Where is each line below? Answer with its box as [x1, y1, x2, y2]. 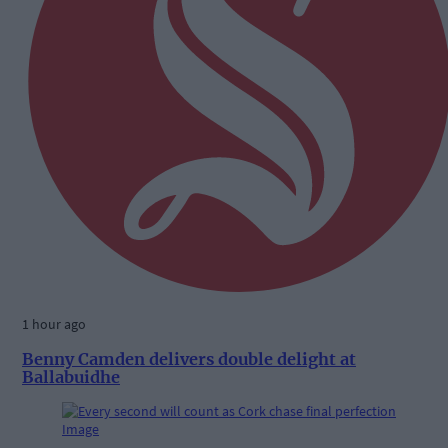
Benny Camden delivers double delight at [22, 348, 356, 369]
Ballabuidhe [22, 366, 120, 387]
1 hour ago [22, 315, 86, 334]
